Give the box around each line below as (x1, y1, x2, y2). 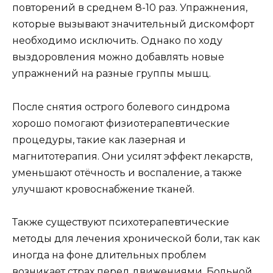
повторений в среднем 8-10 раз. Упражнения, (12, 2, 247, 14)
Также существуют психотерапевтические (12, 216, 229, 228)
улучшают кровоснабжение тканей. (12, 183, 194, 195)
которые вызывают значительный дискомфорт (12, 18, 254, 30)
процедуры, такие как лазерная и (12, 133, 186, 146)
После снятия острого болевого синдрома (12, 101, 230, 113)
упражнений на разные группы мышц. (12, 68, 211, 80)
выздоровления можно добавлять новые (12, 51, 224, 63)
